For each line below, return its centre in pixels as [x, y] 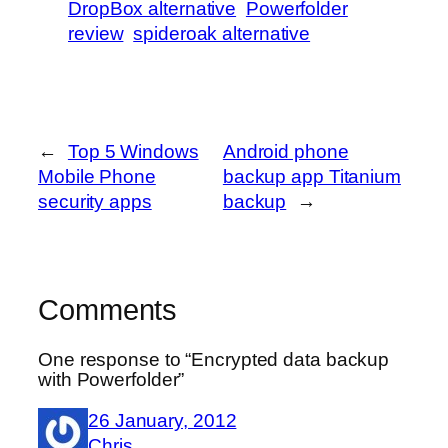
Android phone [285, 152]
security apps [95, 202]
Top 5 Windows [133, 152]
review [96, 34]
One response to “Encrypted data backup [214, 359]
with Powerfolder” [111, 379]
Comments [108, 310]
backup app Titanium [311, 177]
